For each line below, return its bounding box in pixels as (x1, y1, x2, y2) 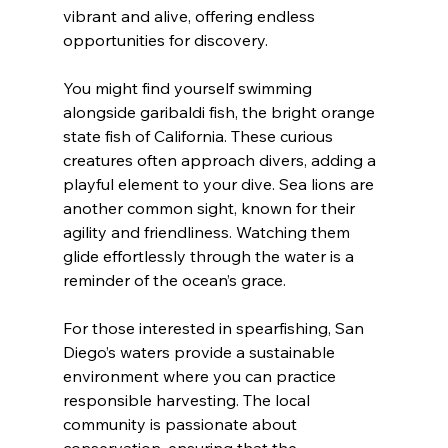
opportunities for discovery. (62, 30, 268, 51)
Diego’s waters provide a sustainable (62, 342, 339, 363)
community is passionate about (62, 414, 301, 435)
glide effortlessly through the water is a (62, 246, 358, 267)
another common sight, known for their (62, 198, 359, 219)
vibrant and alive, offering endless (62, 6, 319, 27)
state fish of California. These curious (62, 126, 337, 147)
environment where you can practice (62, 366, 340, 387)
